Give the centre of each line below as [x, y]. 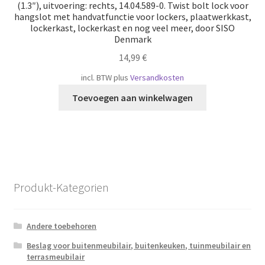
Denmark [132, 39]
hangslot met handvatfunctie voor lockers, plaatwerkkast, [132, 16]
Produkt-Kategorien [61, 187]
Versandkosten [157, 77]
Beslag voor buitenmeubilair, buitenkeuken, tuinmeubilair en [139, 246]
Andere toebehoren [62, 226]
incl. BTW [96, 77]
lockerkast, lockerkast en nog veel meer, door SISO [132, 28]
